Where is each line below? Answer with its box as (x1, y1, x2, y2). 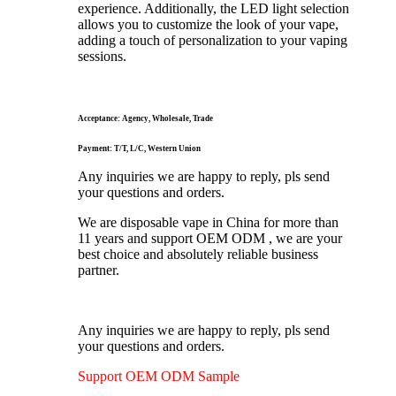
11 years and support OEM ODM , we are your (78, 231, 342, 247)
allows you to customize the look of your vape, (78, 17, 339, 33)
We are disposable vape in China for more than (78, 215, 339, 231)
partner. (78, 263, 119, 278)
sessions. (78, 49, 126, 65)
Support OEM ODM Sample (78, 369, 243, 385)
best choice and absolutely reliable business (78, 247, 318, 263)
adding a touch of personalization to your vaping (78, 33, 347, 49)
